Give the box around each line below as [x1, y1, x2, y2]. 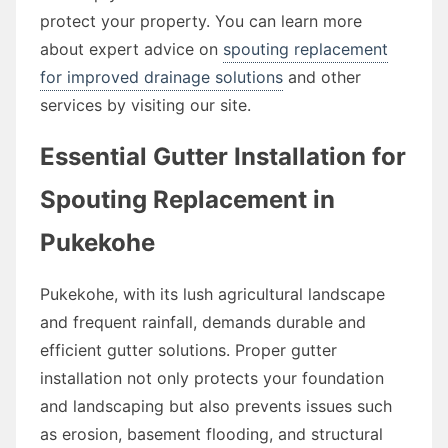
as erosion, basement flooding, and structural [40, 423, 383, 444]
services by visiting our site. [40, 94, 251, 115]
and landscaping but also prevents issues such [40, 395, 392, 416]
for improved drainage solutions [40, 66, 283, 87]
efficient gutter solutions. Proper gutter [40, 339, 337, 360]
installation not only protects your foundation [40, 367, 384, 388]
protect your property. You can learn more [40, 10, 362, 31]
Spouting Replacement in [40, 184, 335, 214]
